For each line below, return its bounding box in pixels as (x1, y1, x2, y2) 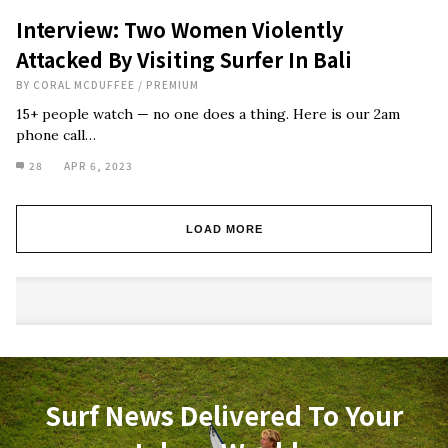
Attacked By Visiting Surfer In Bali (16, 45, 352, 74)
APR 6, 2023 (64, 158, 133, 173)
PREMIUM (146, 77, 199, 92)
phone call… (16, 126, 96, 144)
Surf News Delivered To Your (45, 396, 403, 433)
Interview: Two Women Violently (16, 15, 343, 44)
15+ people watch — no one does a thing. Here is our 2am (16, 105, 400, 123)
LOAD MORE (185, 223, 263, 235)
